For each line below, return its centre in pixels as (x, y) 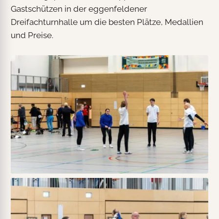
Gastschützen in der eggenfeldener (79, 9)
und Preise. (32, 35)
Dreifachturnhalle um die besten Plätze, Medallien (107, 22)
